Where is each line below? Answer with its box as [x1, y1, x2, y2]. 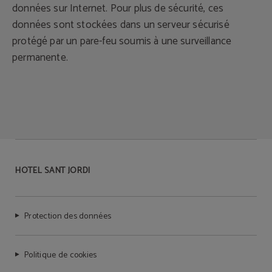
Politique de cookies [24, 248, 97, 262]
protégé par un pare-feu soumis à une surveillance [12, 33, 232, 50]
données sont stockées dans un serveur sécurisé [12, 16, 229, 33]
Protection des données [24, 209, 112, 223]
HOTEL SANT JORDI [15, 164, 91, 178]
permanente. [12, 49, 68, 66]
